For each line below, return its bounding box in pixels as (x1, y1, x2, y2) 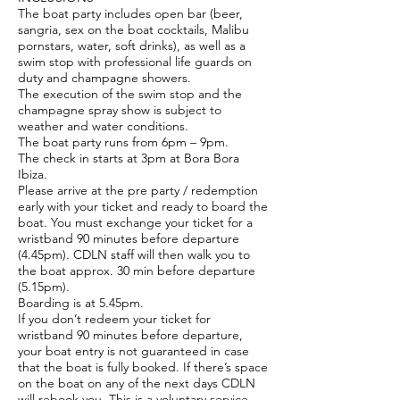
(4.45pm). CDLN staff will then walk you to (18, 246, 250, 262)
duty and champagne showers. (18, 70, 191, 86)
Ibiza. (18, 166, 47, 182)
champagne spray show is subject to (18, 102, 221, 118)
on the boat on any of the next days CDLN (18, 375, 255, 391)
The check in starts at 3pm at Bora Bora (18, 150, 239, 166)
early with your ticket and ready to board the (18, 198, 268, 214)
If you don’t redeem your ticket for (18, 311, 211, 327)
